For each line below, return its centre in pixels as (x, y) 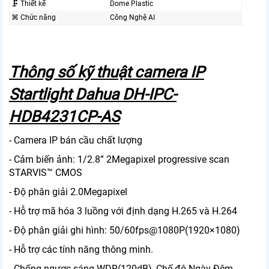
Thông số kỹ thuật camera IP (107, 72)
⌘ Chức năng (34, 18)
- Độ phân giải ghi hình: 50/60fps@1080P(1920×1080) (125, 231)
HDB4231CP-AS (64, 117)
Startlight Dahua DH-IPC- (93, 95)
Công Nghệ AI (132, 18)
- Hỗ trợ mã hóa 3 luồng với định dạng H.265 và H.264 (123, 211)
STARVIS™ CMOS (46, 173)
